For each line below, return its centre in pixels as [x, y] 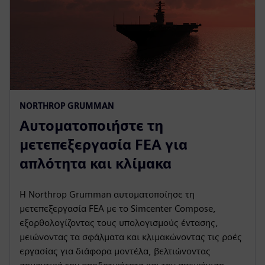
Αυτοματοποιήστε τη [91, 125]
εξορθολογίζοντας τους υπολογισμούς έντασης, [119, 222]
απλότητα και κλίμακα [96, 163]
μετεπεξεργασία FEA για [104, 144]
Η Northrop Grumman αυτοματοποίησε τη [107, 194]
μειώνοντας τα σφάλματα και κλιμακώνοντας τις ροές [131, 237]
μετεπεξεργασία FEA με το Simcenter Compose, [118, 208]
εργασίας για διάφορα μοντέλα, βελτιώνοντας [115, 251]
